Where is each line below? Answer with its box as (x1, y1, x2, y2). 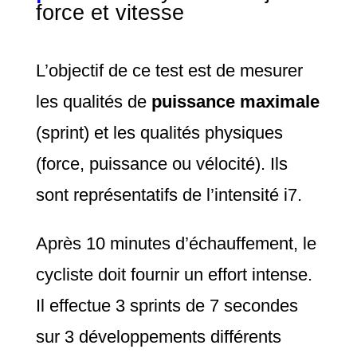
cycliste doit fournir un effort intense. (35, 264, 312, 284)
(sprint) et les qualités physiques (35, 122, 283, 143)
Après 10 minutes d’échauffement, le (35, 233, 316, 253)
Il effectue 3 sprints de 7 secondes (35, 295, 298, 316)
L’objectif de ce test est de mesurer (35, 60, 303, 80)
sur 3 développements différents (35, 326, 281, 347)
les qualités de (35, 91, 151, 112)
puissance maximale (151, 91, 320, 112)
